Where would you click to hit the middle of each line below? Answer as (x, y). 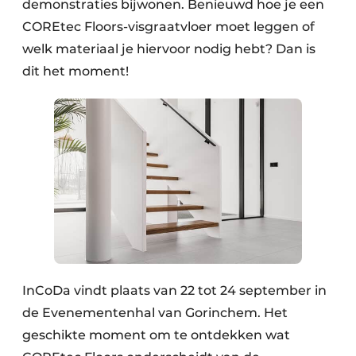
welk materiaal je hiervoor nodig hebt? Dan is (169, 48)
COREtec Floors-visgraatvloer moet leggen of (168, 26)
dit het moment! (75, 71)
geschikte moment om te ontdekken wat (156, 335)
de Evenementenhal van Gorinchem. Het (155, 312)
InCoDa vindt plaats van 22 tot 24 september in (174, 290)
